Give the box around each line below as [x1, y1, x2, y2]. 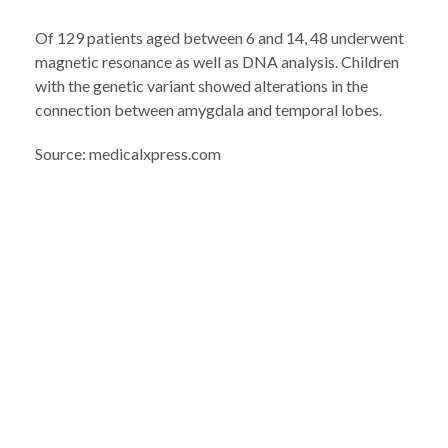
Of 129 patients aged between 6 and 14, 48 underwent [35, 28, 404, 47]
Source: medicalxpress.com [35, 144, 221, 163]
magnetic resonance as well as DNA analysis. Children [35, 52, 399, 71]
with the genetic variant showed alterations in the [35, 76, 368, 95]
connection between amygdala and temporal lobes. [35, 100, 382, 119]
